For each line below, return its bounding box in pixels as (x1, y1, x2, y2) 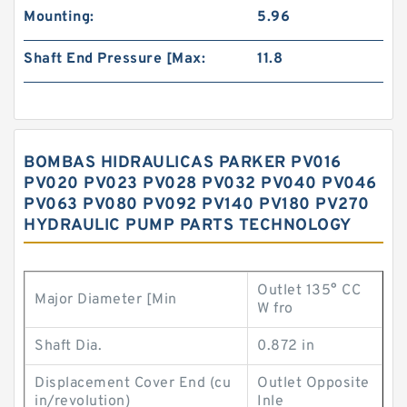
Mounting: (24, 8, 94, 26)
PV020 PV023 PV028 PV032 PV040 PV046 (24, 174, 377, 194)
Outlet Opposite (257, 374, 370, 392)
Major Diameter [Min (35, 291, 177, 309)
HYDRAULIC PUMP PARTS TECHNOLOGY (24, 215, 352, 236)
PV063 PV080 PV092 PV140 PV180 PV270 (24, 194, 370, 215)
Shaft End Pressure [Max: (24, 50, 205, 68)
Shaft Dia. (35, 337, 102, 355)
